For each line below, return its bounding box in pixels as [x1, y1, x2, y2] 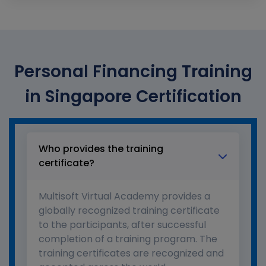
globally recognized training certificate [39, 204, 220, 218]
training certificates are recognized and [39, 246, 224, 261]
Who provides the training [39, 142, 163, 156]
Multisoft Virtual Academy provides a [39, 189, 210, 204]
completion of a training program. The [39, 232, 217, 246]
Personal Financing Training [14, 60, 252, 84]
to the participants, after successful [39, 218, 206, 232]
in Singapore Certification [24, 85, 242, 109]
